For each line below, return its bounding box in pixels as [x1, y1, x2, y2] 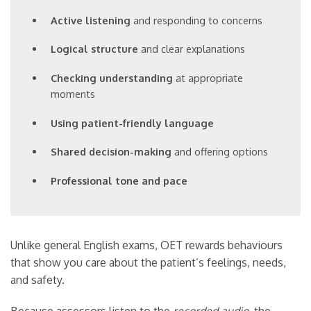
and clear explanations [138, 42, 246, 56]
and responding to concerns [131, 13, 263, 26]
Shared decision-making [51, 145, 172, 158]
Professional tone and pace [51, 174, 188, 187]
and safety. [10, 272, 65, 287]
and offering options [171, 145, 269, 158]
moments [51, 87, 96, 101]
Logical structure [51, 42, 139, 56]
